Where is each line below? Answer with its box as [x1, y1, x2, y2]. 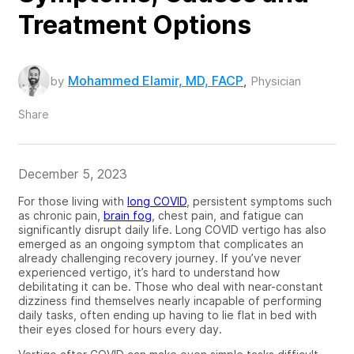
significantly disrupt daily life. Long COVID [18, 223, 239, 236]
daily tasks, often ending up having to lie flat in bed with [18, 308, 317, 322]
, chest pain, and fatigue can [152, 209, 303, 222]
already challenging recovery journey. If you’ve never [18, 251, 301, 265]
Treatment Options [18, 9, 251, 40]
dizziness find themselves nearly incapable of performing [18, 294, 322, 307]
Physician [250, 73, 301, 88]
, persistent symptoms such [186, 194, 332, 208]
